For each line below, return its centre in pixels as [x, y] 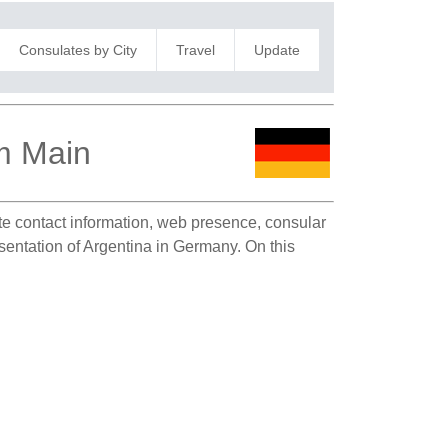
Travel [195, 49]
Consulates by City [77, 49]
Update [276, 49]
